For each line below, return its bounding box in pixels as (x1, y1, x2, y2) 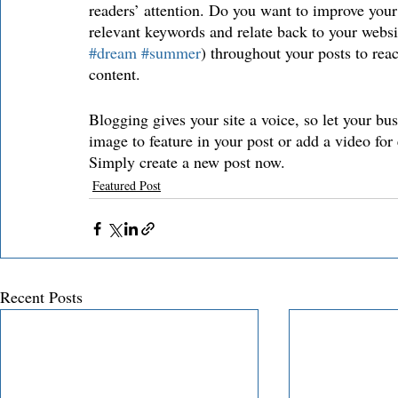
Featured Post (92, 177, 161, 195)
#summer (141, 42, 201, 64)
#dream (89, 42, 137, 64)
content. (89, 63, 145, 85)
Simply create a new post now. (89, 151, 285, 173)
